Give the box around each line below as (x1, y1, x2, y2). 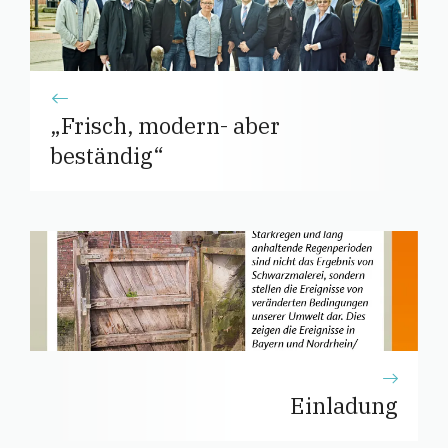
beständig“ (50, 140, 164, 170)
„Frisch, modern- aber (50, 110, 280, 140)
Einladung (290, 390, 398, 420)
